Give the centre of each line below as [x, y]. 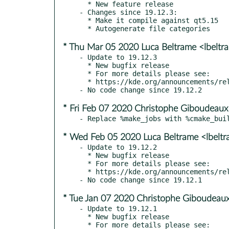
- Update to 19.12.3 [118, 57]
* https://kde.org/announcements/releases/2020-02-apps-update [83, 171]
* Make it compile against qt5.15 [83, 20]
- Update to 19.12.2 [118, 147]
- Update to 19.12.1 [118, 208]
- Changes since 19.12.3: [128, 12]
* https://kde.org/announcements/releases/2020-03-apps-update [83, 82]
